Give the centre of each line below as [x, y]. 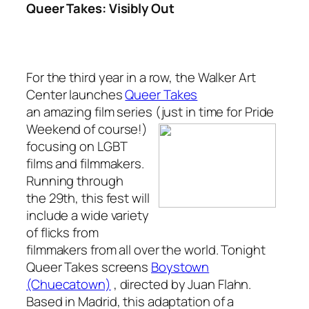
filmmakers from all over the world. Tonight [146, 249]
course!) [122, 129]
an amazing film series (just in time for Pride [150, 111]
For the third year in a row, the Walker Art [141, 77]
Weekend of [61, 129]
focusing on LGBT [77, 146]
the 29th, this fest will [88, 198]
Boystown [180, 267]
